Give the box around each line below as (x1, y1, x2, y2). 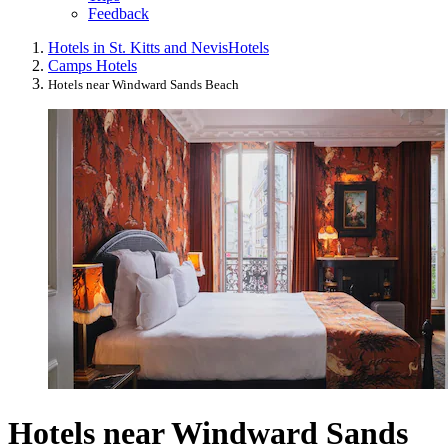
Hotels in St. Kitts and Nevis (48, 39, 228, 57)
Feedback (88, 5, 149, 23)
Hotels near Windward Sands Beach (48, 77, 239, 93)
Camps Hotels (48, 57, 137, 75)
